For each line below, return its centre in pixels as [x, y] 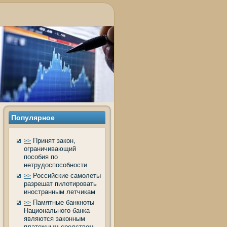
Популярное [33, 118]
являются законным [54, 219]
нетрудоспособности [55, 165]
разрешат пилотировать [60, 184]
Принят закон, [53, 141]
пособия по [41, 157]
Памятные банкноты [63, 202]
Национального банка [57, 211]
